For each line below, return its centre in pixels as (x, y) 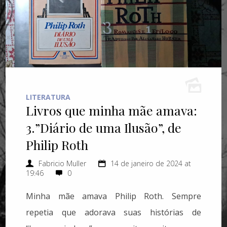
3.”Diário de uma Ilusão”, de (104, 127)
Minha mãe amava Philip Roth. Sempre (113, 196)
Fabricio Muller (63, 163)
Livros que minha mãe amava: (112, 110)
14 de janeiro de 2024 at (151, 163)
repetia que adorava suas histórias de (113, 212)
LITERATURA (48, 97)
